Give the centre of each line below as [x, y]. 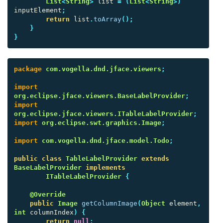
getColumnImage [110, 203]
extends [155, 159]
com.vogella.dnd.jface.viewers [104, 69]
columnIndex [52, 212]
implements [106, 167]
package [28, 69]
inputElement [38, 10]
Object [153, 203]
